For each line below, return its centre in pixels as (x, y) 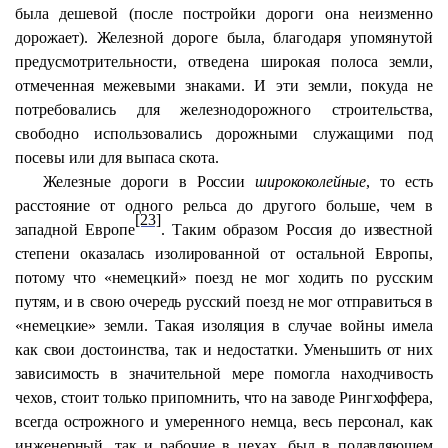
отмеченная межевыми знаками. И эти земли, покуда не (224, 85)
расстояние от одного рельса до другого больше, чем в (224, 205)
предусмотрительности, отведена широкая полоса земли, (224, 61)
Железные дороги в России (149, 181)
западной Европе (75, 229)
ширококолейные (311, 181)
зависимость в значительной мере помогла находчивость (224, 373)
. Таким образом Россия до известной (296, 229)
